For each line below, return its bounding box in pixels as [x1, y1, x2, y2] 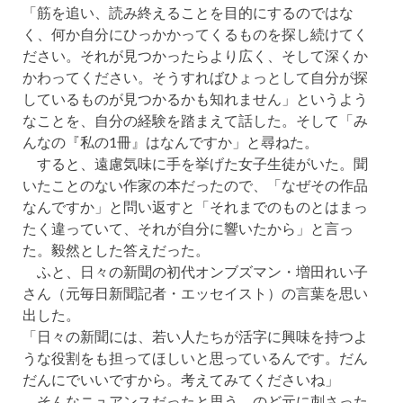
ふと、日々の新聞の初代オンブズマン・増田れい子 [22, 263, 368, 280]
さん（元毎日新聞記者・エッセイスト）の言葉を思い [22, 284, 368, 301]
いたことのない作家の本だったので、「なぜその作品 [22, 176, 368, 193]
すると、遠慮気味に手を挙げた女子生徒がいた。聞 [22, 155, 368, 172]
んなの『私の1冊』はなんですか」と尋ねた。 [22, 133, 318, 150]
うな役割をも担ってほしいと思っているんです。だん [22, 349, 368, 366]
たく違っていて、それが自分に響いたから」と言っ [22, 219, 354, 237]
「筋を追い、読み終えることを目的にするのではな [22, 4, 354, 21]
